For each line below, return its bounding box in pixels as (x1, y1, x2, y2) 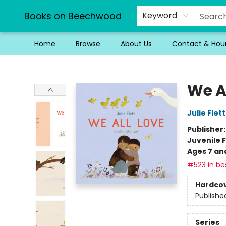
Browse (76, 39, 100, 49)
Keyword (142, 10, 177, 21)
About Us (121, 39, 152, 49)
